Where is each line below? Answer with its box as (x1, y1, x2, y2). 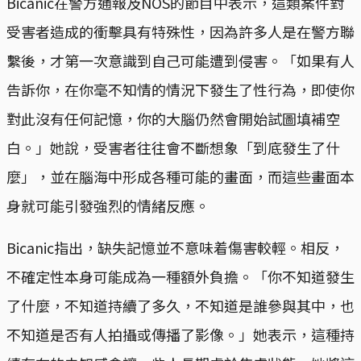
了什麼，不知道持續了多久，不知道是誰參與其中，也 (6, 295, 355, 317)
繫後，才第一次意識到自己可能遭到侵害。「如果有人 (6, 50, 355, 72)
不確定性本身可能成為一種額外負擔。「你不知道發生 (6, 266, 355, 288)
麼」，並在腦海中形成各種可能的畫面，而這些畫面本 (6, 166, 355, 188)
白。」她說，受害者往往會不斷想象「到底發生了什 (6, 137, 340, 159)
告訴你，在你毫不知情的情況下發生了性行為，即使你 (6, 79, 355, 101)
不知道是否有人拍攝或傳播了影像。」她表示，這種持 (6, 324, 355, 346)
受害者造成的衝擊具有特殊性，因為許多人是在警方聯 (6, 21, 355, 43)
